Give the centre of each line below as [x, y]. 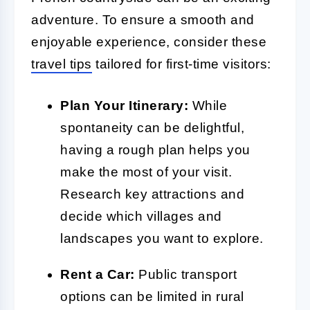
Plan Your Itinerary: [124, 105]
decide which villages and [141, 216]
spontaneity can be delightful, [152, 127]
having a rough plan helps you [155, 149]
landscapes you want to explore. [162, 238]
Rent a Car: [98, 274]
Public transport [185, 274]
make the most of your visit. [146, 172]
